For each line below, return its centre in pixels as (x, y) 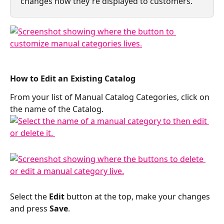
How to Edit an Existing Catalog (74, 79)
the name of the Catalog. (58, 109)
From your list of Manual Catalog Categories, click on (111, 97)
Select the (29, 196)
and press (30, 208)
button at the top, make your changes (138, 196)
